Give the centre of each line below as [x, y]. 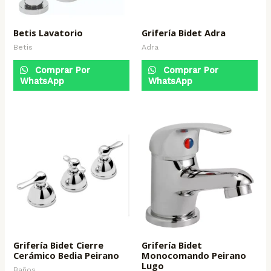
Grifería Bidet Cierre [59, 245]
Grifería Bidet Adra [184, 32]
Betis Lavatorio [48, 32]
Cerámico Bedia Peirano [67, 255]
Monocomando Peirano [194, 255]
